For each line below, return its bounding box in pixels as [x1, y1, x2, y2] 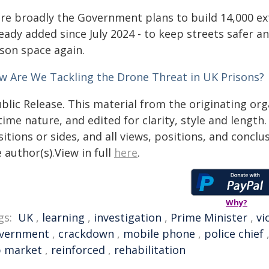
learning [42, 210, 85, 225]
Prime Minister [171, 210, 247, 225]
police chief [204, 226, 264, 241]
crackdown [58, 226, 114, 241]
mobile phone [123, 226, 195, 241]
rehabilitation [114, 243, 186, 257]
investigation [94, 210, 162, 225]
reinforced [51, 243, 105, 257]
